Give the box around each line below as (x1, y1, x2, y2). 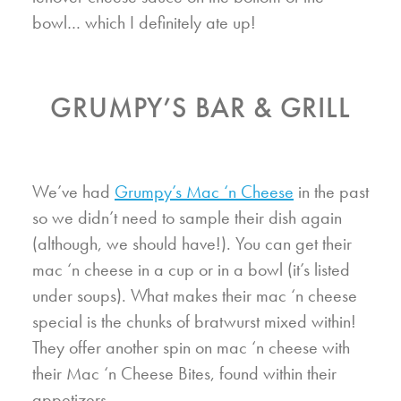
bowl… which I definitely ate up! (32, 10, 256, 34)
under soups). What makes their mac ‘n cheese (32, 283, 357, 307)
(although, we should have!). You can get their (32, 231, 352, 255)
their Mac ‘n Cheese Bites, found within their (32, 361, 337, 385)
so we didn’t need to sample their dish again (32, 205, 342, 229)
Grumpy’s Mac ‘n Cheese (115, 179, 294, 203)
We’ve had (32, 179, 115, 203)
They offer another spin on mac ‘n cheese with (32, 335, 350, 359)
